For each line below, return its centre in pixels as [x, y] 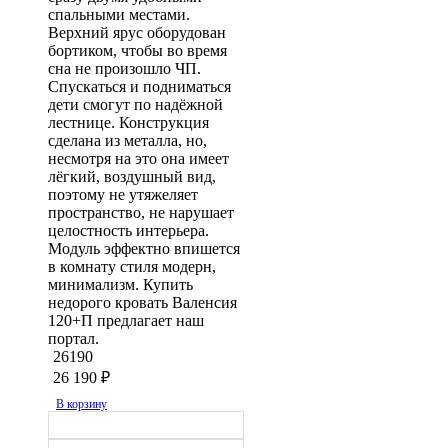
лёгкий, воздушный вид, [132, 176]
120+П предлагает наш [126, 320]
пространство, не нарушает [141, 212]
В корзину [81, 403]
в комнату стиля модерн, [132, 266]
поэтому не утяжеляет [123, 194]
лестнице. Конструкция [128, 122]
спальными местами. [119, 14]
